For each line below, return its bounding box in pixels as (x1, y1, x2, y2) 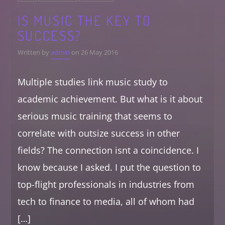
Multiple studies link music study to (17, 75, 168, 88)
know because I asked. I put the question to (17, 161, 201, 173)
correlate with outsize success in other (17, 127, 180, 139)
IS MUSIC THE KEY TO (17, 11, 152, 29)
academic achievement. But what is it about (17, 92, 202, 105)
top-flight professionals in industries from (17, 178, 194, 190)
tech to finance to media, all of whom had (17, 195, 194, 207)
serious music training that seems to (17, 109, 172, 122)
